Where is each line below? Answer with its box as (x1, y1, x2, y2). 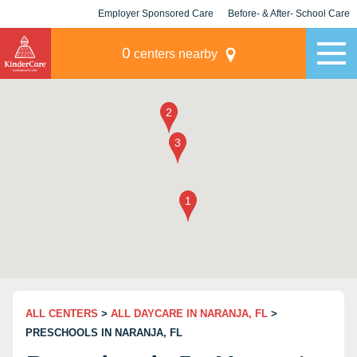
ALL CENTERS (25, 308, 98, 320)
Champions (263, 36, 315, 47)
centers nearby (130, 47, 218, 61)
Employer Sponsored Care (98, 8, 214, 19)
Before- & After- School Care (228, 8, 350, 19)
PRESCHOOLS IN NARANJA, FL (25, 327, 182, 339)
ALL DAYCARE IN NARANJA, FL (111, 308, 268, 320)
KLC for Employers (112, 36, 199, 47)
